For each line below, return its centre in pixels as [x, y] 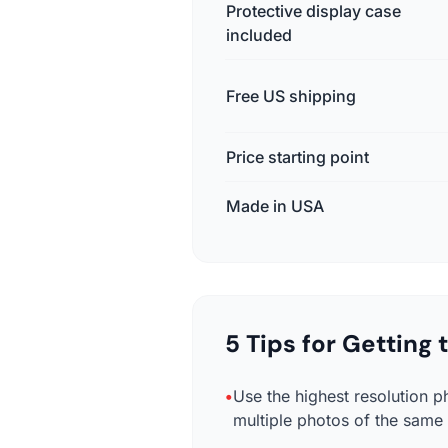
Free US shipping [291, 96]
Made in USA [275, 206]
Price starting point [297, 157]
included [259, 35]
